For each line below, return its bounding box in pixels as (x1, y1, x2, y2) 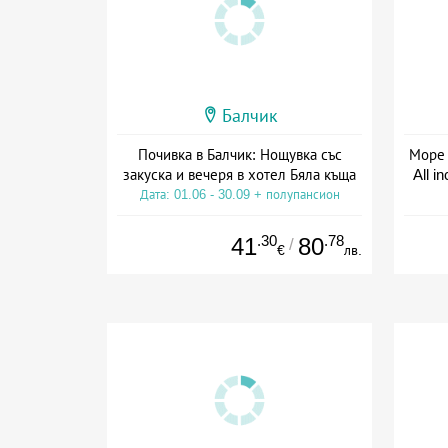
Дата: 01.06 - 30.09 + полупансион (139, 186, 340, 202)
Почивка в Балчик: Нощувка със (137, 145, 342, 163)
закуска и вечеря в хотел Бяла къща (123, 165, 356, 183)
